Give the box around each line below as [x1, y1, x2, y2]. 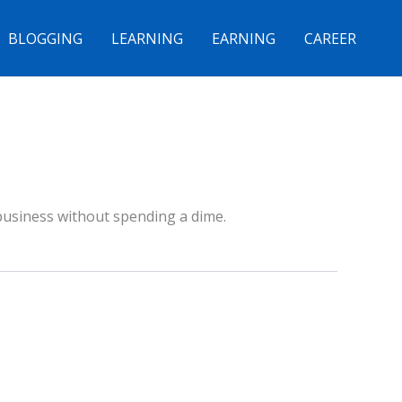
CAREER [304, 28, 356, 48]
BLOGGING [8, 28, 83, 48]
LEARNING [111, 28, 183, 48]
